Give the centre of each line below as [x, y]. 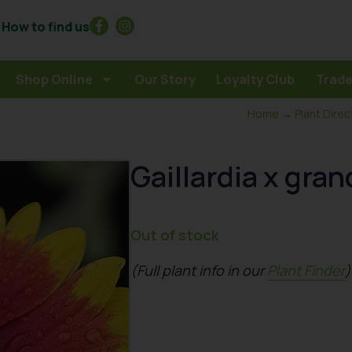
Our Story [165, 79]
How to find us [46, 26]
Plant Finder [306, 270]
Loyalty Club [256, 79]
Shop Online [54, 79]
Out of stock [175, 235]
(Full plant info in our [199, 270]
